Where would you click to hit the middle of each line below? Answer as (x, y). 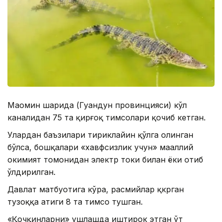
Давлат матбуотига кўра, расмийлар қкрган (96, 189)
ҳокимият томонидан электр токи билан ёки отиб (105, 159)
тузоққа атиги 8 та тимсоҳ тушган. (75, 201)
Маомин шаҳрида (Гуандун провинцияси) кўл (97, 105)
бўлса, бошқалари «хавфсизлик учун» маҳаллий (100, 147)
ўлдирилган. (31, 172)
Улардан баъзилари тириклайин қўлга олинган (100, 135)
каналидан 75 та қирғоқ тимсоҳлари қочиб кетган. (107, 117)
